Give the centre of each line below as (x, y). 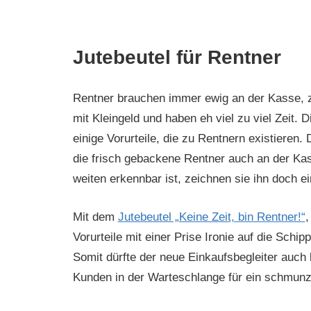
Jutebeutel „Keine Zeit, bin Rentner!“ (211, 217)
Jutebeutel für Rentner (177, 57)
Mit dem (95, 217)
